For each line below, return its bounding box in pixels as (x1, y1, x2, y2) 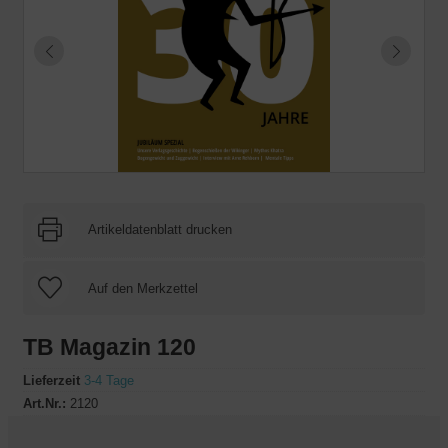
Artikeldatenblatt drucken (88, 222, 232, 237)
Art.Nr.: (23, 396, 66, 412)
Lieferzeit (23, 372, 80, 388)
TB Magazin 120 (23, 334, 196, 360)
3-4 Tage (84, 372, 134, 388)
